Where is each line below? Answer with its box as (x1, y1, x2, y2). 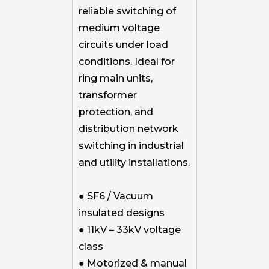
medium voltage (79, 22, 160, 34)
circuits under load (79, 38, 168, 50)
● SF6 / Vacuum (79, 190, 153, 202)
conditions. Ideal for (79, 55, 175, 67)
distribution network (79, 122, 178, 134)
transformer (79, 89, 137, 101)
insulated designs (79, 207, 165, 219)
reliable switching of (79, 5, 176, 17)
